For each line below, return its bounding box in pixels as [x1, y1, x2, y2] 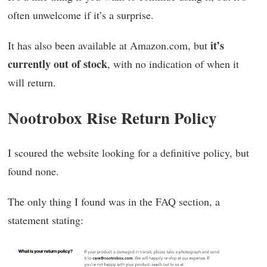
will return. [8, 75, 56, 90]
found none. [8, 164, 59, 179]
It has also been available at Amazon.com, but [8, 38, 207, 53]
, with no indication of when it [107, 57, 239, 72]
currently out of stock [8, 56, 107, 72]
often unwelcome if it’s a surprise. [8, 8, 154, 23]
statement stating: [8, 213, 83, 228]
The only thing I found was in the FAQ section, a [8, 194, 220, 209]
